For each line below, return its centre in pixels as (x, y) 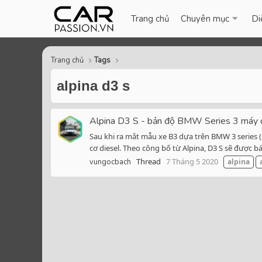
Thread (149, 162)
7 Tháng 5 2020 (192, 162)
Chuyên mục (205, 19)
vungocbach (110, 162)
